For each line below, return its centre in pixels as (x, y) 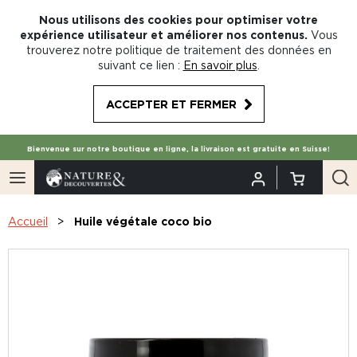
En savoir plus (220, 65)
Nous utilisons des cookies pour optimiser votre (178, 20)
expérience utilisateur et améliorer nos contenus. (163, 35)
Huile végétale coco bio (143, 221)
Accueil (28, 221)
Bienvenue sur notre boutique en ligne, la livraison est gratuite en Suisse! (178, 149)
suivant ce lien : (139, 65)
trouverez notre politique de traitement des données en (178, 50)
